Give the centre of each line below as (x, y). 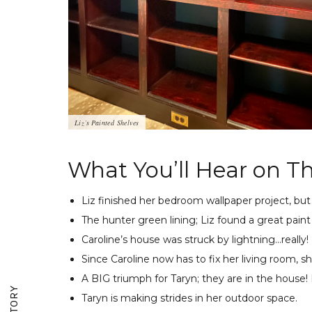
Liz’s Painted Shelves (107, 122)
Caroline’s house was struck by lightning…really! (195, 239)
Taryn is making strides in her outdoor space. (189, 298)
